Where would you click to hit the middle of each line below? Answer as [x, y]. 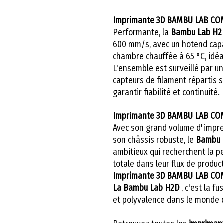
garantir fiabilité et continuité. [166, 92]
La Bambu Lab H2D [146, 187]
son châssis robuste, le [154, 140]
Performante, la [142, 32]
